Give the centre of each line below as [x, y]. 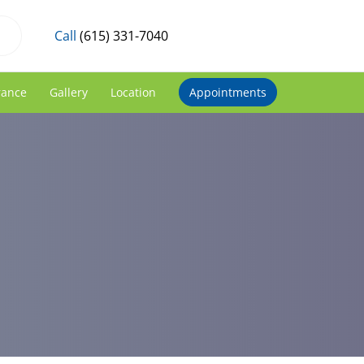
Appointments [227, 92]
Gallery [68, 92]
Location [133, 92]
